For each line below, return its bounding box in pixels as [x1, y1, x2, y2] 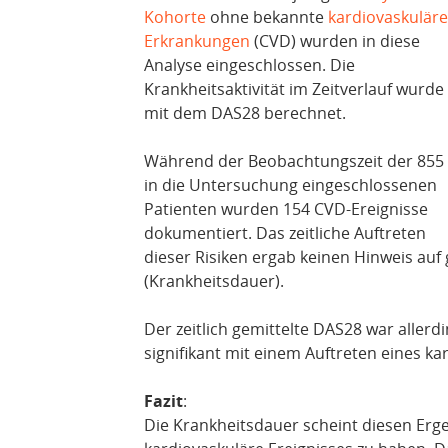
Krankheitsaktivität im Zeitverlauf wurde [144, 78, 444, 101]
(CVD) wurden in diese [250, 30, 420, 53]
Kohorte [144, 6, 206, 29]
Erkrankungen [144, 30, 250, 53]
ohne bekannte [206, 6, 328, 29]
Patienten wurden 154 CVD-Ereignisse [144, 198, 428, 221]
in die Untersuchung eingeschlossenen [144, 174, 437, 197]
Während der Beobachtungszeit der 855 [144, 150, 444, 173]
